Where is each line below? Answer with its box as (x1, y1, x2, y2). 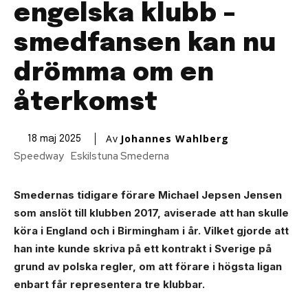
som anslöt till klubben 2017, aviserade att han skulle (14, 206, 289, 219)
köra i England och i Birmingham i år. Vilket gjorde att (14, 223, 289, 237)
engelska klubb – (14, 2, 236, 27)
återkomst (14, 91, 158, 115)
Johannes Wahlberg (120, 132, 229, 146)
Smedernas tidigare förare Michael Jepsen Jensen (14, 188, 282, 201)
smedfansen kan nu (14, 32, 276, 56)
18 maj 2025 (27, 134, 81, 144)
